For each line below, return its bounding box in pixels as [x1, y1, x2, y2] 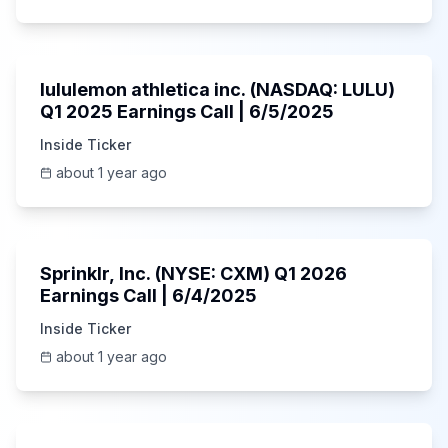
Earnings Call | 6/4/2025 [172, 285, 257, 306]
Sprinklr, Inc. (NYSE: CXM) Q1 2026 [40, 263, 347, 284]
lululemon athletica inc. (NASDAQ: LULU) [40, 79, 395, 100]
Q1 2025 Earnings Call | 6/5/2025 [40, 101, 334, 122]
